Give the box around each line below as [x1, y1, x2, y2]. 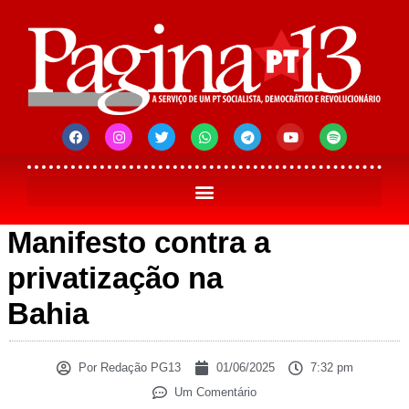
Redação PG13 [96, 361, 181, 375]
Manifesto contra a [7, 225, 270, 260]
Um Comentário [174, 385, 257, 400]
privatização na [7, 261, 223, 296]
